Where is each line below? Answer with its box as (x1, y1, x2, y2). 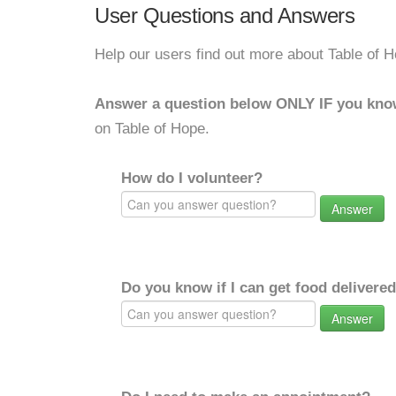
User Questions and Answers (95, 4, 354, 27)
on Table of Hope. (95, 120, 209, 137)
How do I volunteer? (121, 170, 263, 187)
